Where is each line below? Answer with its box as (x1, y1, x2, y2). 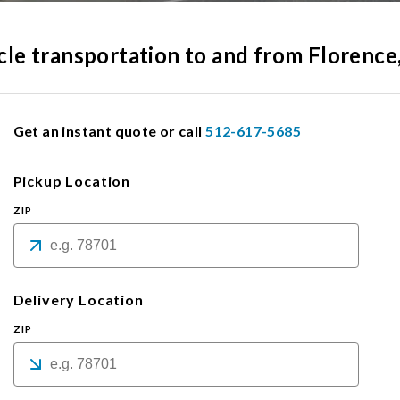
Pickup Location (12, 172, 131, 190)
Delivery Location (12, 291, 144, 309)
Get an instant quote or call (12, 122, 203, 140)
